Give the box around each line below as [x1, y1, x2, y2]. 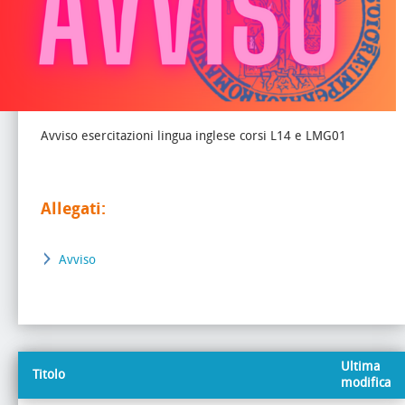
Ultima [341, 358, 380, 374]
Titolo [33, 366, 65, 382]
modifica [341, 374, 391, 391]
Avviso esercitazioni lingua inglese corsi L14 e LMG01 [41, 127, 346, 144]
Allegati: [41, 198, 106, 219]
